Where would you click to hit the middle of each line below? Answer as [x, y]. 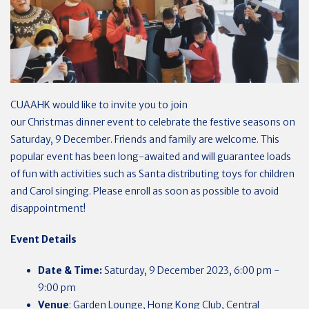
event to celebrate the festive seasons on [201, 122]
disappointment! [48, 208]
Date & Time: [70, 270]
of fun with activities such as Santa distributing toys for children [152, 173]
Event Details [43, 239]
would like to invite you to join [120, 104]
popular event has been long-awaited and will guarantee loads [151, 156]
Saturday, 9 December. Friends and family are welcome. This [145, 139]
